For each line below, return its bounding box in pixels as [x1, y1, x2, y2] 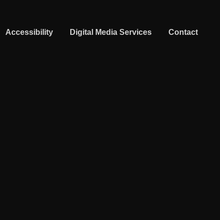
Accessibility [5, 27, 53, 36]
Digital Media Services [70, 27, 152, 36]
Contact [168, 27, 198, 36]
